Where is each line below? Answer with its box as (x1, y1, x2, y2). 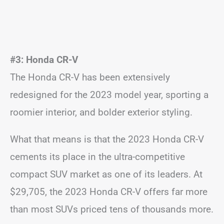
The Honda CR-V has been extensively (10, 71, 170, 83)
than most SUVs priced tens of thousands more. (10, 203, 213, 215)
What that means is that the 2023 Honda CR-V (10, 133, 204, 145)
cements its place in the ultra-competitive (10, 150, 185, 162)
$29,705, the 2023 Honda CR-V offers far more (10, 185, 207, 197)
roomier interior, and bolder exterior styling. (10, 106, 192, 118)
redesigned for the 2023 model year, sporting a (10, 88, 208, 100)
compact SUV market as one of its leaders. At (10, 168, 202, 180)
